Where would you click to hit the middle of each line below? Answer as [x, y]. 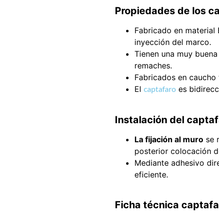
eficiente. [151, 174]
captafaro [160, 89]
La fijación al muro [169, 139]
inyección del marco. [173, 42]
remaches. [153, 66]
